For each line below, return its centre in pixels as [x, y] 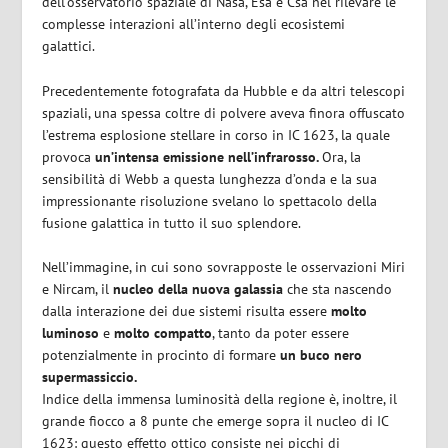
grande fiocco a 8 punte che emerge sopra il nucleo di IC [215, 420]
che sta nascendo [338, 288]
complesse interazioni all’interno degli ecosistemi [194, 24]
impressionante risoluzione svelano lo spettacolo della [210, 200]
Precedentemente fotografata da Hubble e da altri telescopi [224, 90]
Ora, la [342, 156]
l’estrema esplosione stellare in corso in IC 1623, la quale [216, 134]
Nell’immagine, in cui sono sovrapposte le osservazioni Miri [224, 266]
